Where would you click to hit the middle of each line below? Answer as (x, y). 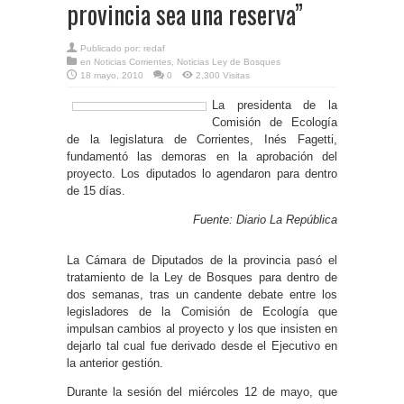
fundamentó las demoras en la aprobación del (202, 156)
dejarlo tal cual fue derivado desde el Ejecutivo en (202, 345)
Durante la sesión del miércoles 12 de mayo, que (202, 391)
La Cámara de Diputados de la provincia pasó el (202, 260)
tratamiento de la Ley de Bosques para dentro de (202, 277)
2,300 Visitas (223, 75)
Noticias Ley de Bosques (229, 61)
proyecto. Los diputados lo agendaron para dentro (202, 173)
